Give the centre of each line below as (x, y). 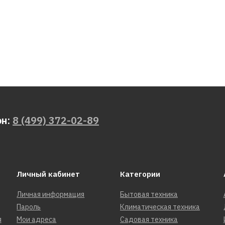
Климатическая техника (160, 207)
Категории (140, 174)
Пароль (29, 207)
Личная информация (51, 195)
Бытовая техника (149, 195)
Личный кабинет (48, 174)
